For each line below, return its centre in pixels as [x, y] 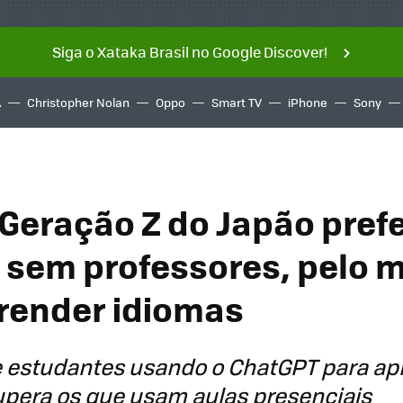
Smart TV [237, 102]
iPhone [308, 102]
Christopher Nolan [78, 102]
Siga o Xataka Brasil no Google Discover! [189, 52]
